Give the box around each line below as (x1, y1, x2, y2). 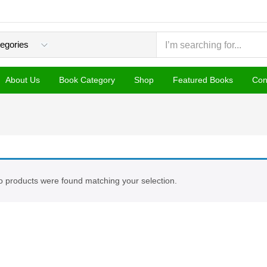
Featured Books (173, 75, 233, 85)
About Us (5, 75, 40, 85)
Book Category (59, 75, 115, 85)
